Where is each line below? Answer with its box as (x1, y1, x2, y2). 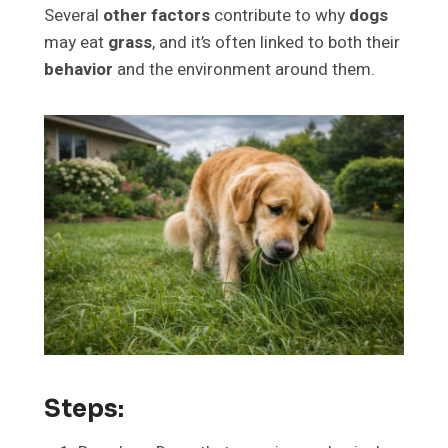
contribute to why (210, 3, 349, 29)
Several (44, 3, 103, 29)
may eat (44, 30, 108, 56)
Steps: (44, 394, 124, 425)
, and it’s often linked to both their (152, 30, 400, 56)
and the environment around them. (113, 57, 375, 83)
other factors (103, 3, 210, 29)
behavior (44, 57, 113, 83)
